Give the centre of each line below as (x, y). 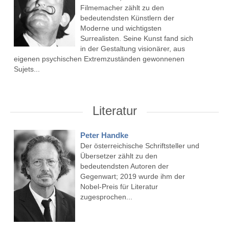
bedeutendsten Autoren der (124, 166)
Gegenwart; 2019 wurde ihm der (132, 177)
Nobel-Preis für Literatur (119, 187)
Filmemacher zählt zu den (122, 8)
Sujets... (27, 69)
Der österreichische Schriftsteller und (140, 146)
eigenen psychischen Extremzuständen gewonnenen (99, 59)
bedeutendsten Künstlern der (127, 18)
